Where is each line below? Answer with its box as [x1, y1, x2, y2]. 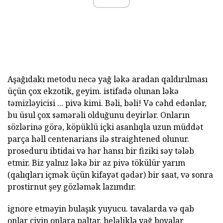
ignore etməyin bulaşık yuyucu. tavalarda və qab [7, 203, 194, 214]
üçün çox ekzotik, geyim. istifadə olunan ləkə [7, 85, 179, 97]
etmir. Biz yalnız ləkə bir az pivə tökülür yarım [7, 157, 185, 168]
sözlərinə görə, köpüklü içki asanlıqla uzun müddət [7, 121, 203, 132]
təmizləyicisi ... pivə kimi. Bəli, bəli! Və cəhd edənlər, [7, 97, 207, 109]
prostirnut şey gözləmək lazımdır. [7, 181, 136, 192]
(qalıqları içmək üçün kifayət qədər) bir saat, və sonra [7, 169, 213, 180]
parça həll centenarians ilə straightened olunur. [7, 133, 189, 144]
